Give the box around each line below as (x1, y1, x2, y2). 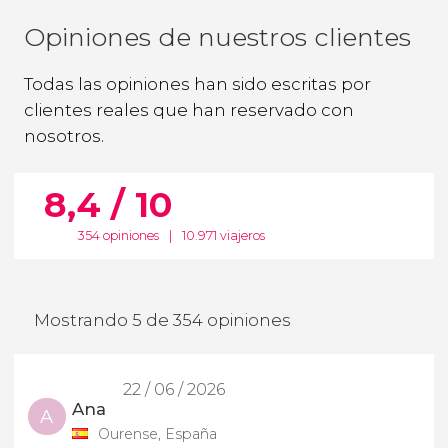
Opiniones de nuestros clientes (24, 21, 411, 52)
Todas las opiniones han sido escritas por (24, 73, 371, 94)
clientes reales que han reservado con (24, 99, 354, 120)
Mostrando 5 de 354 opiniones (34, 310, 291, 331)
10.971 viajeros (182, 228, 266, 244)
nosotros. (24, 125, 104, 146)
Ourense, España (97, 424, 217, 443)
